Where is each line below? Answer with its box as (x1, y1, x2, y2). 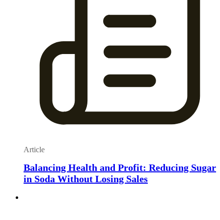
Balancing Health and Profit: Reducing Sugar (24, 162, 216, 173)
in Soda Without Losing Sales (24, 173, 148, 185)
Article (24, 145, 45, 154)
